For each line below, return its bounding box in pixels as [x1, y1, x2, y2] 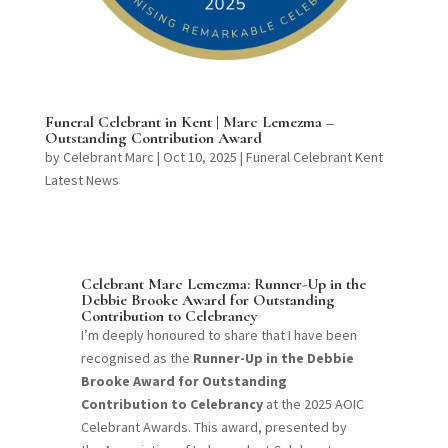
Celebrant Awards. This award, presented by [80, 418, 347, 437]
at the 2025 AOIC [262, 395, 364, 414]
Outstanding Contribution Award [44, 128, 262, 149]
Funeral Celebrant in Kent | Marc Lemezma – [44, 112, 334, 133]
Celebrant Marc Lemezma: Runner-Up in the [80, 274, 366, 295]
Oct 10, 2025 [162, 148, 237, 167]
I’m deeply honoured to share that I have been [80, 326, 357, 345]
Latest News [44, 171, 119, 190]
